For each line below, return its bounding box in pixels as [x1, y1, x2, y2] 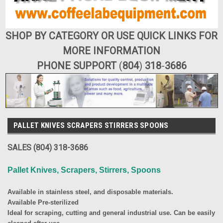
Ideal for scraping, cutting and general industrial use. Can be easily [7, 209, 215, 217]
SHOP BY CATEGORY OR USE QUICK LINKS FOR [5, 30, 218, 42]
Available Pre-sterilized [7, 198, 79, 206]
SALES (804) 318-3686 [7, 142, 88, 152]
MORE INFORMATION [63, 45, 160, 57]
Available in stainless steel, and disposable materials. [7, 188, 173, 196]
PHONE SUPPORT [36, 60, 119, 72]
